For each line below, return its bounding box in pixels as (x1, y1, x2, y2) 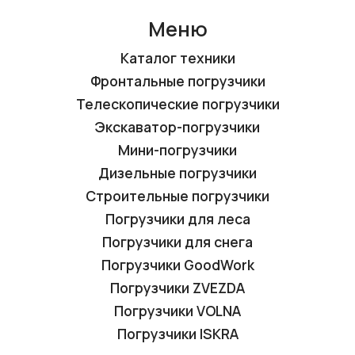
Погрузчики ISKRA (116, 324, 239, 344)
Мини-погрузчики (118, 140, 237, 160)
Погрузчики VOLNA (114, 301, 241, 321)
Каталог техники (120, 48, 235, 68)
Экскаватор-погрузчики (95, 117, 260, 137)
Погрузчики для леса (105, 209, 250, 229)
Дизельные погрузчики (98, 163, 257, 183)
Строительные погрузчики (86, 186, 269, 206)
